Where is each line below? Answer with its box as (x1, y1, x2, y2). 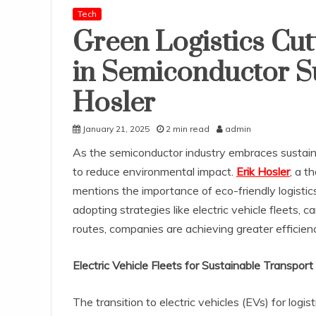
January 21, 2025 (83, 123, 150, 135)
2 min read (166, 123, 209, 135)
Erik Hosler (236, 164, 290, 179)
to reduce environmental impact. (73, 164, 236, 179)
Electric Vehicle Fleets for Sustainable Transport (73, 258, 313, 273)
